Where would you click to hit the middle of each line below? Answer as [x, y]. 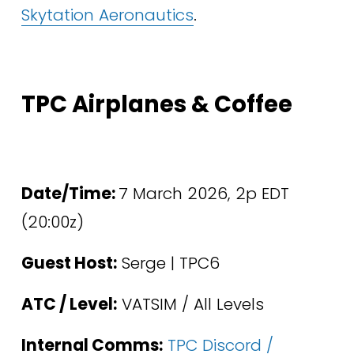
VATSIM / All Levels [192, 305]
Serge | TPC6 [168, 264]
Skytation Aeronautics [107, 15]
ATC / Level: [69, 305]
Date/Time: [70, 194]
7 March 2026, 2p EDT [203, 194]
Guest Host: [69, 264]
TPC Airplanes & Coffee [156, 105]
